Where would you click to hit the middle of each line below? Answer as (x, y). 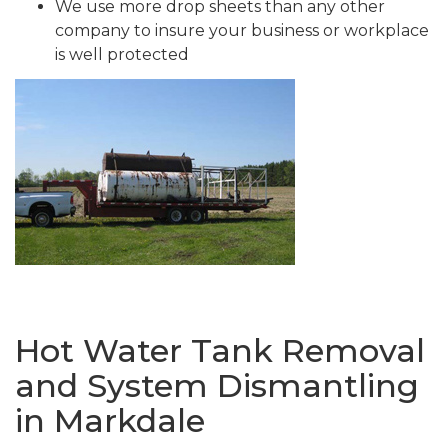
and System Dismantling (217, 386)
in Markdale (110, 421)
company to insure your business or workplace (242, 31)
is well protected (122, 55)
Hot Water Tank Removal (220, 351)
